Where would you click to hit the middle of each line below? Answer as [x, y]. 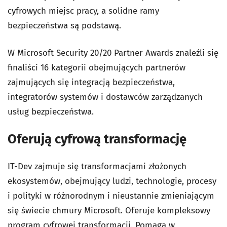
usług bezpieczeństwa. [51, 112]
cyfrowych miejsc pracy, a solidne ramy [83, 11]
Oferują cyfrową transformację [97, 139]
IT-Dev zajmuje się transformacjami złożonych [97, 166]
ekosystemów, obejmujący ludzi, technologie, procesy [112, 181]
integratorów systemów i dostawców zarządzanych [105, 97]
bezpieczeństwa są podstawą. [64, 26]
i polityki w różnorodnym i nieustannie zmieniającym [111, 196]
